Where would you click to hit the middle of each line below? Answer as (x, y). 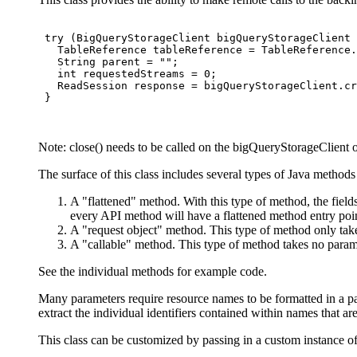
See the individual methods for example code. (153, 271)
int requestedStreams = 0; (127, 73)
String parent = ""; (108, 61)
